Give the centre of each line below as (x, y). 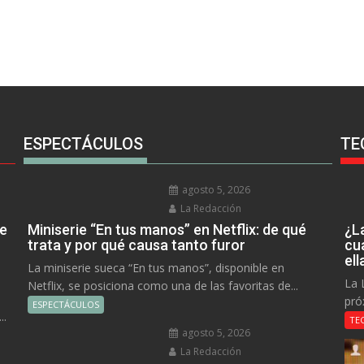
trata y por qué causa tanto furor (136, 245)
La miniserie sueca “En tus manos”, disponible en (156, 268)
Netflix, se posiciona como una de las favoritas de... (162, 286)
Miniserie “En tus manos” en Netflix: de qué (167, 230)
